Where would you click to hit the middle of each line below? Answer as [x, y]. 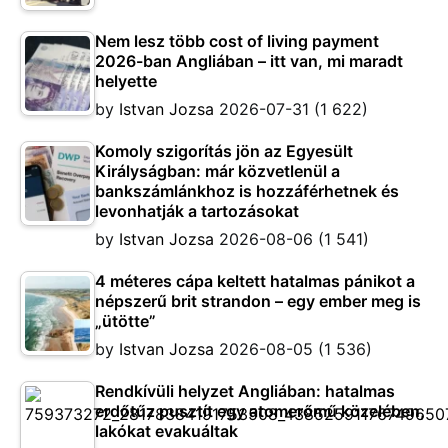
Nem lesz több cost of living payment [237, 41]
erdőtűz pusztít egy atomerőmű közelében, [260, 411]
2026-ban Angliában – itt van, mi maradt [249, 61]
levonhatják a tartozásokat [197, 211]
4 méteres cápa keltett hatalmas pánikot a [255, 281]
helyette [126, 81]
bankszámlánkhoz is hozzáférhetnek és [247, 191]
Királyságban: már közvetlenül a [217, 171]
